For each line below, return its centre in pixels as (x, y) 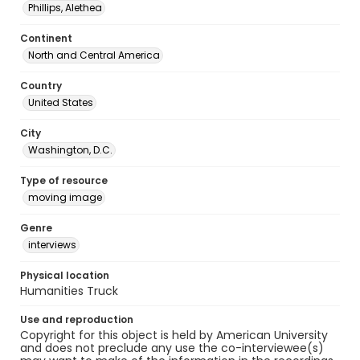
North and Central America (94, 55)
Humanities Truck (69, 291)
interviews (52, 245)
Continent (46, 38)
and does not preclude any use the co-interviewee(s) (172, 348)
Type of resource (64, 180)
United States (61, 102)
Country (41, 86)
